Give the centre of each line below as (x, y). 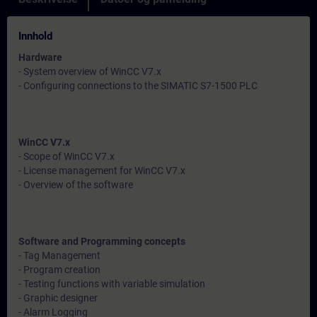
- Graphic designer (58, 298)
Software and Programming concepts (102, 241)
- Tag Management (59, 255)
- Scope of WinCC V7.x (67, 156)
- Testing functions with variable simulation (112, 284)
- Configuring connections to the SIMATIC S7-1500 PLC (138, 86)
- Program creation (59, 270)
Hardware (40, 57)
